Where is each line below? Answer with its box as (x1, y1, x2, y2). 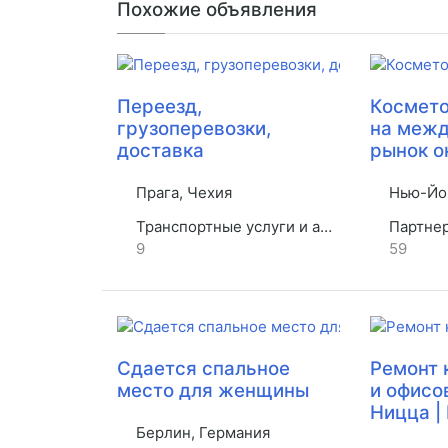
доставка (117, 139, 204, 163)
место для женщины (117, 379, 309, 403)
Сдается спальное (117, 357, 290, 381)
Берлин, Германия (132, 423, 270, 443)
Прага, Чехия (132, 183, 232, 203)
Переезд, (117, 95, 202, 119)
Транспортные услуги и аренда (132, 217, 320, 237)
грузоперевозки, (117, 117, 271, 141)
